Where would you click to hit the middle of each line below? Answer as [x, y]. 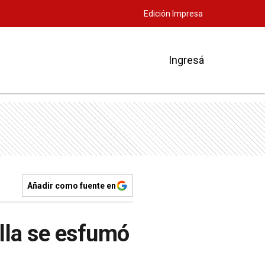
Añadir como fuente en [72, 186]
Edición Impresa [173, 14]
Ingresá [186, 60]
